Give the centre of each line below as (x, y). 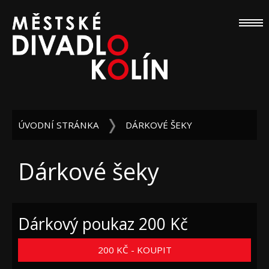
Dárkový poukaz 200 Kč (103, 224)
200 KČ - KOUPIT (151, 249)
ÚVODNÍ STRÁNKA (59, 125)
